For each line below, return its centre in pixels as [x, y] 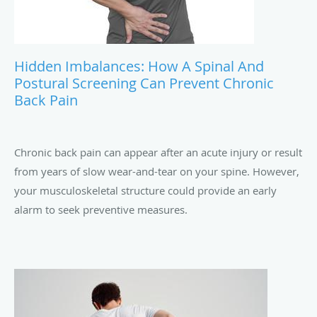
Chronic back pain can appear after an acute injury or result [158, 152]
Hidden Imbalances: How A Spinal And [139, 67]
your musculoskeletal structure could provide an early [145, 191]
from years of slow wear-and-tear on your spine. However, [157, 172]
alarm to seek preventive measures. [101, 210]
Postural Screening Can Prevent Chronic [144, 83]
